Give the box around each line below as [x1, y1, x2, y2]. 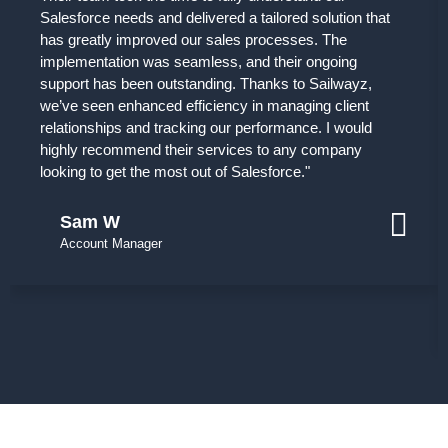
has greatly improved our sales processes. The [40, 30, 347, 48]
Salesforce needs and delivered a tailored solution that [40, 8, 390, 26]
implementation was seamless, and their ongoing [40, 52, 357, 70]
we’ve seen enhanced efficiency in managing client [40, 96, 369, 114]
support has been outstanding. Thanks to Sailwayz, [40, 74, 372, 92]
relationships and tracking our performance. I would [40, 118, 372, 136]
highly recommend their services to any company [40, 140, 362, 158]
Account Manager [60, 235, 162, 251]
